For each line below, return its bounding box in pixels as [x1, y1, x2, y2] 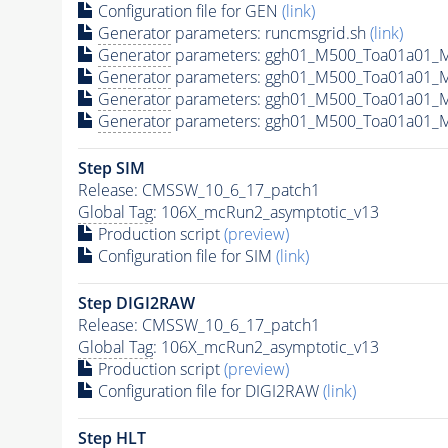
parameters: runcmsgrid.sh [170, 21, 370, 44]
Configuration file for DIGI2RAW [93, 379, 323, 402]
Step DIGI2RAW [77, 291, 195, 314]
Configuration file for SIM [93, 244, 276, 267]
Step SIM [77, 156, 145, 179]
